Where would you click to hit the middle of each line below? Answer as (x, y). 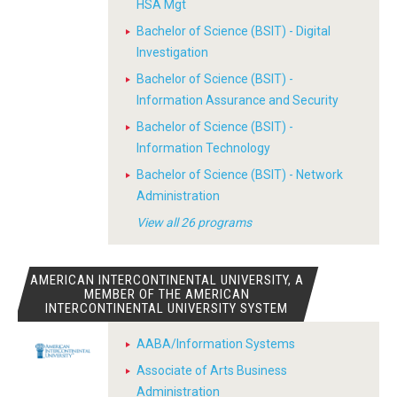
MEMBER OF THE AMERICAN (167, 294)
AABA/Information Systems (216, 344)
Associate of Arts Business (212, 370)
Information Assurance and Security (237, 100)
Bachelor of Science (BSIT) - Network (240, 175)
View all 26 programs (194, 222)
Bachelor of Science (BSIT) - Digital (234, 31)
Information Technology (203, 148)
